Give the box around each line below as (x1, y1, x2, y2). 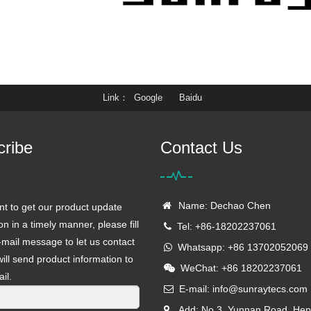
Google (133, 92, 162, 103)
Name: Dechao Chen (173, 200, 271, 211)
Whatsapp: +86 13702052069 (172, 242, 308, 253)
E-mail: (174, 283, 212, 294)
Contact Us (160, 138, 242, 157)
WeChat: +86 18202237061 (175, 262, 302, 274)
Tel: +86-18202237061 (171, 221, 276, 232)
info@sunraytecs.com (212, 283, 308, 294)
